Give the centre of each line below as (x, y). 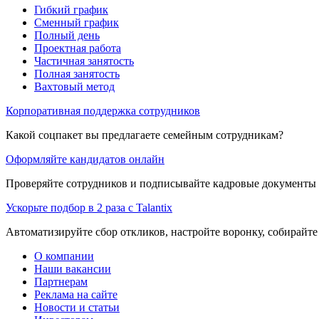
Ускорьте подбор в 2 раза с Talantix (89, 207)
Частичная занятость (84, 61)
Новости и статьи (77, 307)
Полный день (67, 35)
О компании (64, 256)
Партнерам (61, 281)
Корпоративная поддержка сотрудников (103, 110)
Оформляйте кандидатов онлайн (85, 159)
